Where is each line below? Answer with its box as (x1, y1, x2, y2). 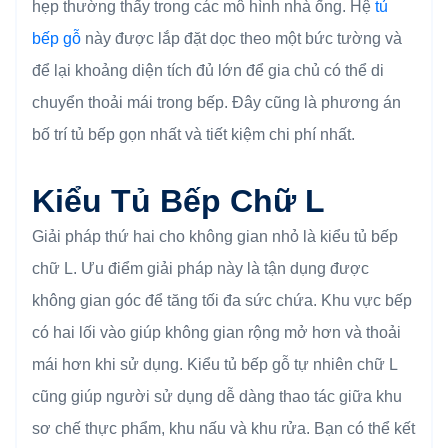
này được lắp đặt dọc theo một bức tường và (81, 29, 402, 47)
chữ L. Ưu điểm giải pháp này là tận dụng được (32, 259, 369, 277)
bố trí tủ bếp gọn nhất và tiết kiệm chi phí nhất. (32, 125, 355, 143)
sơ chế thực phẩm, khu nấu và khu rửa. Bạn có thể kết (32, 419, 415, 437)
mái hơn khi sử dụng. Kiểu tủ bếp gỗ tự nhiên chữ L (32, 355, 397, 373)
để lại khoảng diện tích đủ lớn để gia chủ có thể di (32, 61, 384, 79)
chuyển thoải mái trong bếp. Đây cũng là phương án (32, 93, 401, 111)
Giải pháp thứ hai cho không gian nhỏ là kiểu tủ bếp (32, 227, 398, 245)
